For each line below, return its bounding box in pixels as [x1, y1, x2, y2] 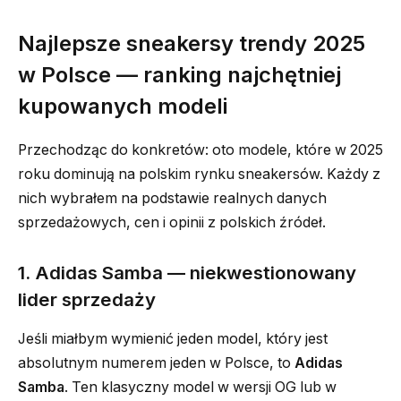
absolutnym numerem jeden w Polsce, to [18, 354, 294, 372]
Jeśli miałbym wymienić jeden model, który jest [18, 330, 328, 348]
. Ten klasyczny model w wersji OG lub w [64, 379, 337, 397]
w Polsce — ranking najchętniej [18, 62, 341, 89]
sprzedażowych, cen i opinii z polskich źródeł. [18, 214, 326, 232]
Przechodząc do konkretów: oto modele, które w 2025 [18, 141, 383, 159]
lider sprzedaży [18, 288, 156, 311]
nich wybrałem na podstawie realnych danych [18, 190, 327, 208]
